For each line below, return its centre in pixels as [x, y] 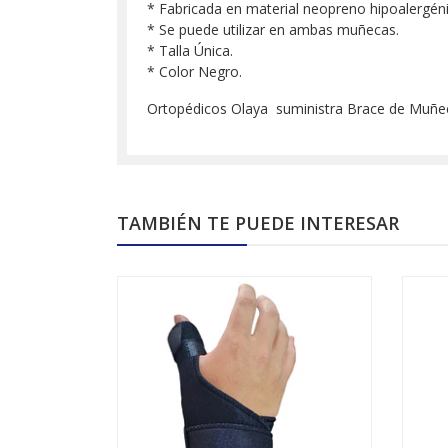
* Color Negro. [194, 71]
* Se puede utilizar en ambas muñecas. [273, 29]
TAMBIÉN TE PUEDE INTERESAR [258, 223]
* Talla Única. [190, 50]
